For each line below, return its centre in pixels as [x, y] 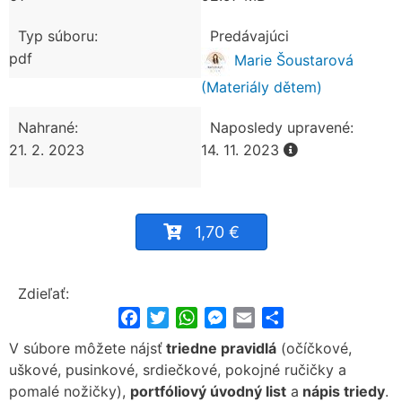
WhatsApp [232, 316]
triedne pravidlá [219, 349]
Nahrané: [48, 127]
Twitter [192, 316]
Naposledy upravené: [282, 127]
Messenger [263, 316]
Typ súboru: [58, 36]
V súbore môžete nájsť [86, 349]
